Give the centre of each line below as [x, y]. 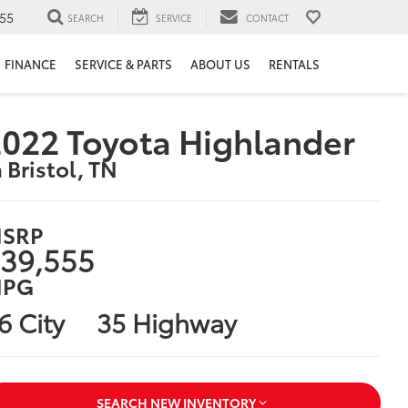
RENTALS [294, 64]
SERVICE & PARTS [123, 64]
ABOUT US [220, 64]
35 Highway [166, 321]
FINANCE [31, 64]
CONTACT [267, 17]
